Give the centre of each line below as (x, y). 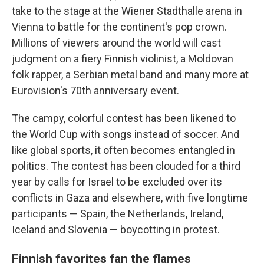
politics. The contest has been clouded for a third (126, 166)
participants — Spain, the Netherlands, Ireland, (118, 214)
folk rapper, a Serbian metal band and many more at (130, 75)
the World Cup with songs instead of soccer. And (126, 134)
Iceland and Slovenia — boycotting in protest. (116, 230)
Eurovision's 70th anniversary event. (95, 90)
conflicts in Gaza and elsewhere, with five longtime (130, 198)
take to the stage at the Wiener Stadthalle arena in (127, 11)
